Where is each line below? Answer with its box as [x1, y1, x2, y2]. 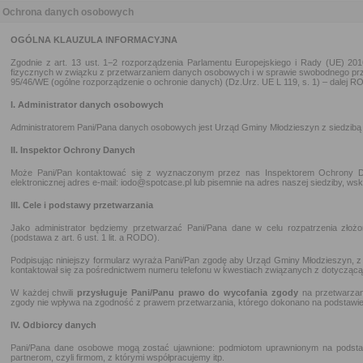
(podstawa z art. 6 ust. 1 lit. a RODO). [11, 233, 160, 242]
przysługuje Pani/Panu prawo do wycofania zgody [77, 288, 298, 297]
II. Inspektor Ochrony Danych [11, 145, 135, 155]
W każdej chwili [11, 288, 78, 297]
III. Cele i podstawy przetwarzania [11, 200, 153, 210]
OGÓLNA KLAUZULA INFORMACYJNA [11, 35, 177, 45]
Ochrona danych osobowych [2, 6, 134, 18]
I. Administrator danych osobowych [11, 100, 164, 109]
